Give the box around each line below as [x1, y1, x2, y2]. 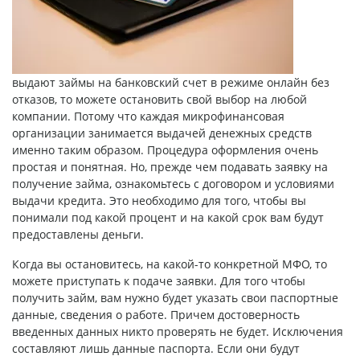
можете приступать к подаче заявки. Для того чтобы [12, 272, 305, 288]
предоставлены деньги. [12, 226, 144, 242]
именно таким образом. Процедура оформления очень [12, 141, 318, 157]
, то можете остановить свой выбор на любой [55, 91, 307, 107]
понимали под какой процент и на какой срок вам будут [12, 209, 324, 225]
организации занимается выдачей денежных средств [12, 125, 312, 141]
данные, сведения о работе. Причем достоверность [12, 306, 300, 322]
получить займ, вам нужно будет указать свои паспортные [12, 289, 338, 305]
